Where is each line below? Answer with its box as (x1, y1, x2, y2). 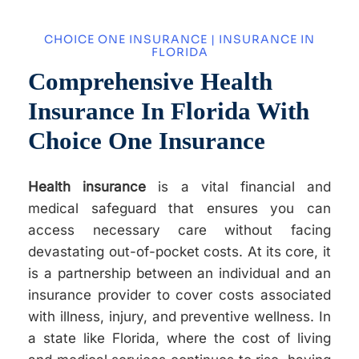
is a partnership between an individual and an (28, 264, 331, 281)
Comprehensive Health (28, 67, 273, 95)
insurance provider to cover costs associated (28, 286, 331, 303)
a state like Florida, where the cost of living (28, 329, 331, 346)
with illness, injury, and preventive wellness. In (28, 308, 331, 325)
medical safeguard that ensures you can (28, 200, 331, 216)
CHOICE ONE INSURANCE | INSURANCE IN (44, 31, 315, 46)
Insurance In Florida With (28, 96, 310, 125)
